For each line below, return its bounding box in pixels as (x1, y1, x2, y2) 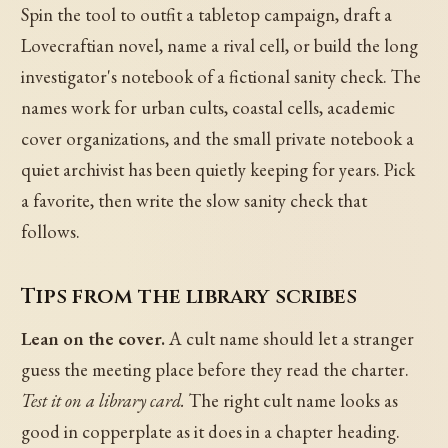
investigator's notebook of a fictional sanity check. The (21, 64, 422, 88)
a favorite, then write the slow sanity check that (21, 188, 368, 212)
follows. (21, 219, 81, 243)
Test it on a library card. (21, 388, 186, 412)
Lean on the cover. (21, 326, 166, 350)
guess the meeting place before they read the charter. (21, 357, 410, 381)
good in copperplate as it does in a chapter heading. (21, 419, 401, 443)
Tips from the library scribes (21, 282, 358, 312)
